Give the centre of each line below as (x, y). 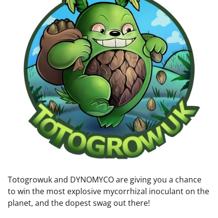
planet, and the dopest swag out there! (80, 203)
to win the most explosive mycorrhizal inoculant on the (109, 191)
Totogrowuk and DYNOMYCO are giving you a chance (105, 179)
